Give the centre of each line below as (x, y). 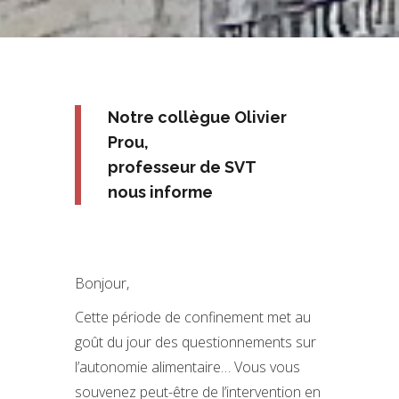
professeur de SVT (182, 167)
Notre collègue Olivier (197, 117)
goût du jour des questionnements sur (195, 342)
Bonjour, (102, 283)
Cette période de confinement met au (193, 317)
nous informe (160, 192)
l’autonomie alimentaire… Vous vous (187, 367)
